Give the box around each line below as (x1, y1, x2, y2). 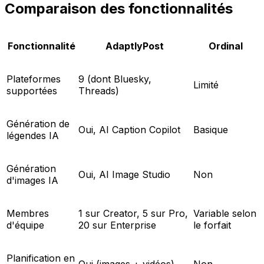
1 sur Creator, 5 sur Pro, (78, 207, 188, 220)
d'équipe (6, 219, 44, 232)
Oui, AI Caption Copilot (78, 124, 180, 136)
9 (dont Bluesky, (78, 73, 151, 85)
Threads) (78, 85, 119, 97)
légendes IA (6, 130, 59, 142)
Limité (193, 79, 219, 91)
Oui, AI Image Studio (78, 169, 170, 181)
